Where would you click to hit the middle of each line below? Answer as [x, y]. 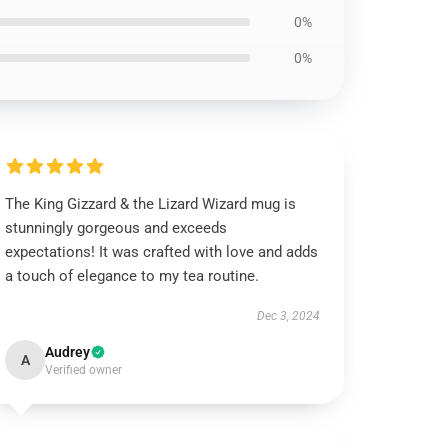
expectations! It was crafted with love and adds [162, 252]
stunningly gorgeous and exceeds [116, 228]
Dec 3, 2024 [288, 316]
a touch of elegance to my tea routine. [132, 276]
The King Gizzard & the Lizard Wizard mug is [151, 204]
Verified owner [84, 370]
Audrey [68, 352]
